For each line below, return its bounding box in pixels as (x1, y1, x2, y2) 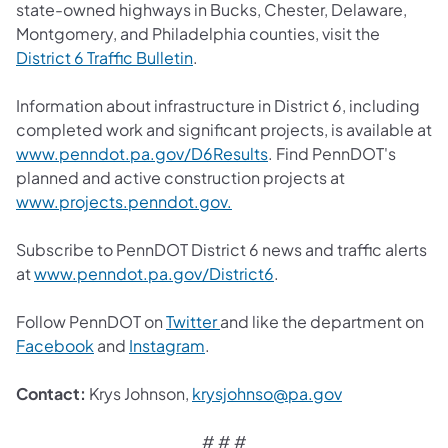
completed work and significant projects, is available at (16, 118, 432, 140)
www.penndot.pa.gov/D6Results (16, 142, 268, 164)
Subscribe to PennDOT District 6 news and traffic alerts (16, 238, 427, 260)
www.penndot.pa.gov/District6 (34, 262, 274, 284)
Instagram (129, 334, 205, 356)
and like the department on (220, 310, 424, 332)
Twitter (166, 310, 220, 332)
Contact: (16, 382, 86, 404)
